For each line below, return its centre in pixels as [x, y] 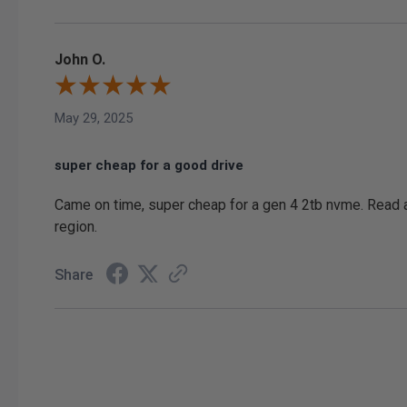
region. [76, 226]
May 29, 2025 [94, 118]
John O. [80, 59]
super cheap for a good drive [149, 165]
